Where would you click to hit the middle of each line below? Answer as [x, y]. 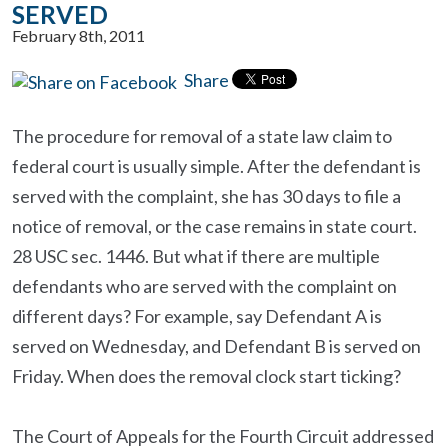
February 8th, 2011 [78, 35]
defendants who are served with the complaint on [204, 286]
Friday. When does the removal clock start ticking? [206, 376]
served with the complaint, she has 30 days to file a [206, 196]
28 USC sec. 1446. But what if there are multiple [196, 256]
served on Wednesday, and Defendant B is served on [216, 346]
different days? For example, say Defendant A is [197, 316]
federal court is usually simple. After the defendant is [216, 166]
